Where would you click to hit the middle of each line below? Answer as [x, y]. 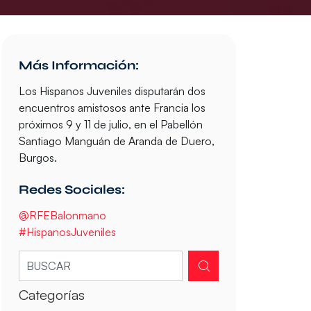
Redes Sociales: [72, 190]
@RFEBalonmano [62, 216]
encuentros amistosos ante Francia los [112, 108]
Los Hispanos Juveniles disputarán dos [112, 91]
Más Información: [78, 66]
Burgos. [37, 158]
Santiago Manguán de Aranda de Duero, [116, 141]
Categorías [51, 294]
